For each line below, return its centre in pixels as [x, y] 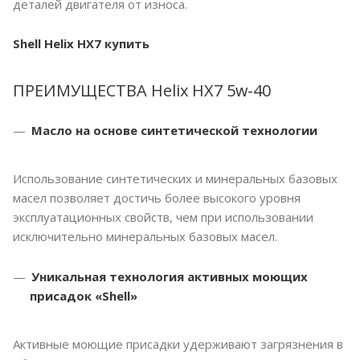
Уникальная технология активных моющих [170, 277]
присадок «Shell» [84, 296]
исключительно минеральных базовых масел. [145, 237]
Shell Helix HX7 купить [81, 44]
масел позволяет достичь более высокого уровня [157, 198]
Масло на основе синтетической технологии [174, 131]
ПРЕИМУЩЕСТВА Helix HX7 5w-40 [142, 91]
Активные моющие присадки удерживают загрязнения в [178, 344]
